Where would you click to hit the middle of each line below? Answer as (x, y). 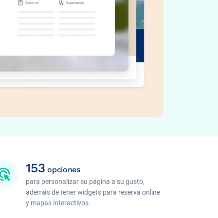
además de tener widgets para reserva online (93, 192)
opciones (63, 170)
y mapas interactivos (57, 203)
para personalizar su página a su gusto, (85, 182)
